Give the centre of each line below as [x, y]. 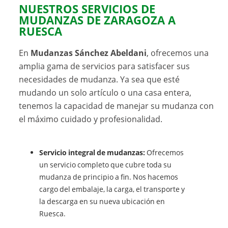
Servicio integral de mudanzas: [92, 153]
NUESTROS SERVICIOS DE [87, 9]
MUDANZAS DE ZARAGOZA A [97, 20]
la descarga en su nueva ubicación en [102, 202]
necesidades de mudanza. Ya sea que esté [99, 80]
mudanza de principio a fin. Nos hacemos [109, 177]
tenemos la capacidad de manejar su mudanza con [117, 106]
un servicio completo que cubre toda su [106, 165]
